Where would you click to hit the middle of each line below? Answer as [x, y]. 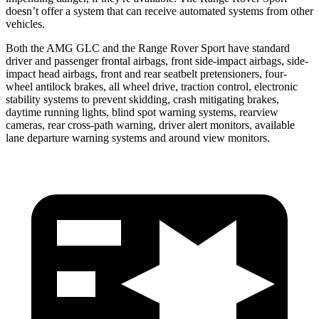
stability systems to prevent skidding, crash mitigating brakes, [142, 99]
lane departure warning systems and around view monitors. [138, 137]
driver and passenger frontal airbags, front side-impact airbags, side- [157, 61]
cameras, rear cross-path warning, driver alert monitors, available [150, 125]
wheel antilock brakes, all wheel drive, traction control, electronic [152, 86]
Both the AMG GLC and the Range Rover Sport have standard [148, 48]
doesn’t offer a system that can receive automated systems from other [159, 11]
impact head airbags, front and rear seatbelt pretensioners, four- [146, 73]
